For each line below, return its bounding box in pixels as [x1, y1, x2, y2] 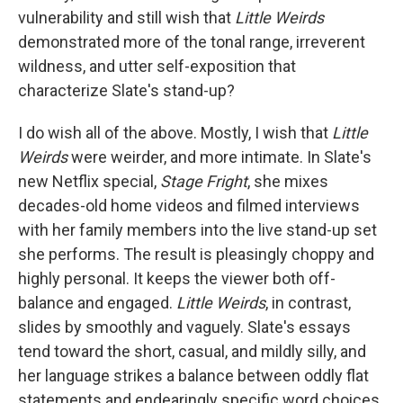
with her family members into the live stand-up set [18, 220, 377, 239]
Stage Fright [160, 172, 247, 191]
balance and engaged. [18, 293, 176, 312]
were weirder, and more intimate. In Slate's [71, 148, 372, 166]
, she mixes [247, 172, 328, 191]
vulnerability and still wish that [18, 8, 235, 27]
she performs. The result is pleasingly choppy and [18, 245, 374, 264]
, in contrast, [265, 293, 351, 312]
